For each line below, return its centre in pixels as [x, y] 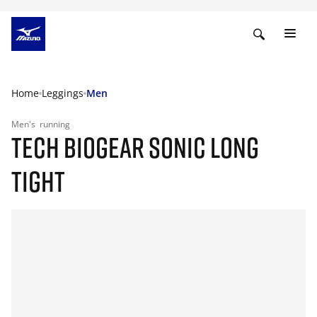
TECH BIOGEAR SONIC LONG [135, 147]
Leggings [63, 93]
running [55, 124]
